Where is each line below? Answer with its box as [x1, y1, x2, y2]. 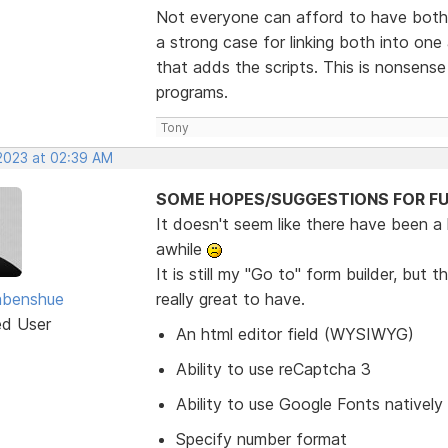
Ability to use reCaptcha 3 [175, 358, 371, 379]
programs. [155, 81, 228, 102]
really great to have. [155, 288, 305, 309]
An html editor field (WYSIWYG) [175, 323, 414, 344]
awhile [155, 238, 207, 259]
